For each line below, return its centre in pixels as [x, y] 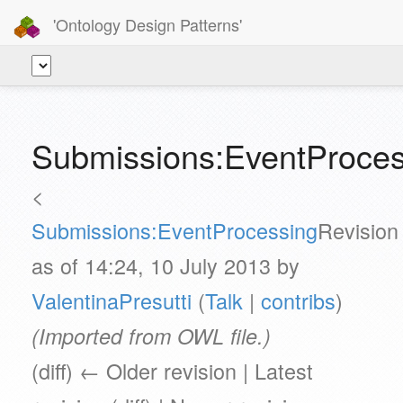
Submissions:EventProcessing [175, 230]
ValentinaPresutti [112, 300]
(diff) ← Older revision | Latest [172, 371]
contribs [298, 300]
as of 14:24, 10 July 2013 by [166, 265]
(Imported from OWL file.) [151, 336]
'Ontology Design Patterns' [145, 24]
